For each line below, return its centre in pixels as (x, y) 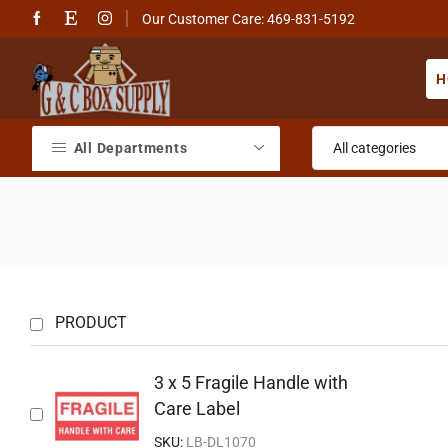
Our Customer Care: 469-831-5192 (248, 19)
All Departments (130, 148)
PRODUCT (91, 323)
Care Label (197, 409)
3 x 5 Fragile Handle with (251, 383)
